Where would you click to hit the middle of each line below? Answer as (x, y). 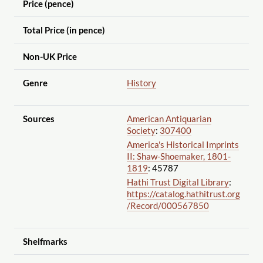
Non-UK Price (50, 57)
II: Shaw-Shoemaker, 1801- (178, 156)
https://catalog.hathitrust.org (183, 194)
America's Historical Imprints (183, 145)
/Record (142, 206)
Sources (38, 119)
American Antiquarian (169, 119)
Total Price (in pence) (64, 30)
